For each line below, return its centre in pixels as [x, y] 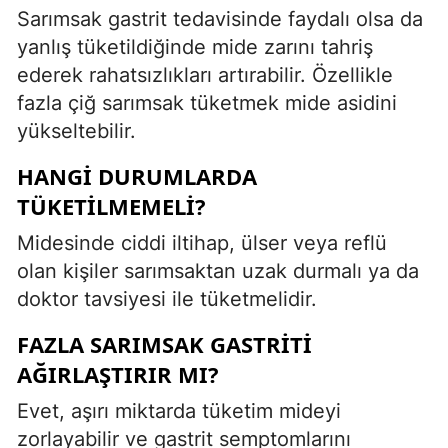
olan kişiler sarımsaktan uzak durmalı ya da [218, 270]
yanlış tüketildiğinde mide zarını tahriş [195, 46]
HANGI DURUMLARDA [137, 175]
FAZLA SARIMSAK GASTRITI [164, 343]
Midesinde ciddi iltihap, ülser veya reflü [202, 242]
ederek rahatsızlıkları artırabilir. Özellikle [205, 74]
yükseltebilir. [76, 130]
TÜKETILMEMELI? [111, 205]
